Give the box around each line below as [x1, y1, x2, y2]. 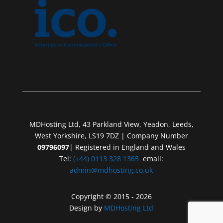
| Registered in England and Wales [69, 142, 186, 152]
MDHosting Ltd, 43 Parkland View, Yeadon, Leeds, [29, 119, 194, 129]
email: [139, 154, 164, 163]
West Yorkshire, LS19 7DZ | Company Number [34, 131, 188, 140]
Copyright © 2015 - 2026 [71, 192, 152, 201]
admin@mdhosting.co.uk [70, 165, 153, 175]
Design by [69, 203, 105, 213]
